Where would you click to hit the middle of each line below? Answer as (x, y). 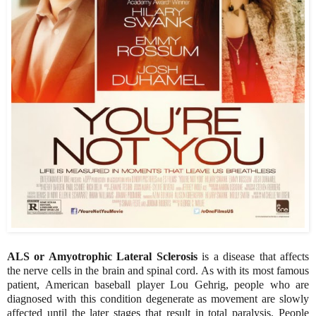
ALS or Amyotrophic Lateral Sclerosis (102, 256)
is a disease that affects (253, 256)
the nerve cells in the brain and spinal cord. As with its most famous (158, 270)
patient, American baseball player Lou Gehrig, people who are (158, 284)
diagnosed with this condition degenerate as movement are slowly (158, 298)
